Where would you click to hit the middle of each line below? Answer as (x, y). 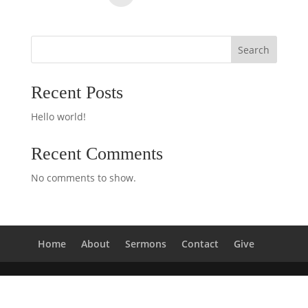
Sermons (146, 243)
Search (254, 49)
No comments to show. (83, 177)
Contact (200, 243)
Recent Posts (77, 92)
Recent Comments (97, 153)
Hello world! (58, 116)
